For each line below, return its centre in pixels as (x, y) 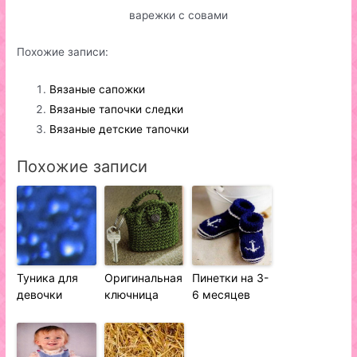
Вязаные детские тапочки (120, 129)
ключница (132, 295)
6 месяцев (222, 295)
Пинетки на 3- (231, 278)
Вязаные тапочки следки (117, 109)
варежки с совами (178, 16)
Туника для (48, 278)
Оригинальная (144, 278)
